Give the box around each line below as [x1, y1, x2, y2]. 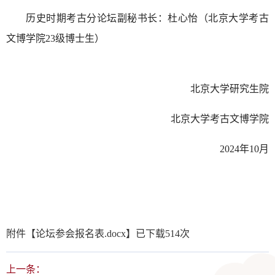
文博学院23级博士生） [6, 33, 104, 44]
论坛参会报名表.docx [36, 228, 126, 239]
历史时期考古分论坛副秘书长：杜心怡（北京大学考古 [26, 13, 269, 24]
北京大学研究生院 [190, 83, 269, 95]
